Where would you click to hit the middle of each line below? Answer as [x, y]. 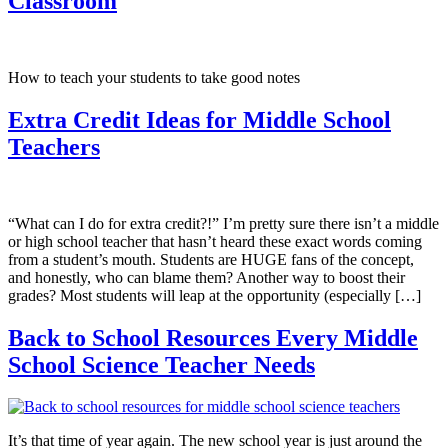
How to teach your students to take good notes [154, 77]
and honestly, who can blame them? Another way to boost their [206, 277]
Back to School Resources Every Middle [213, 337]
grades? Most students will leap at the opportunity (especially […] [214, 295]
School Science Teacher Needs [161, 364]
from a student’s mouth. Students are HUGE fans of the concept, [211, 259]
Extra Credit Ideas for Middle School [199, 119]
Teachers [54, 146]
